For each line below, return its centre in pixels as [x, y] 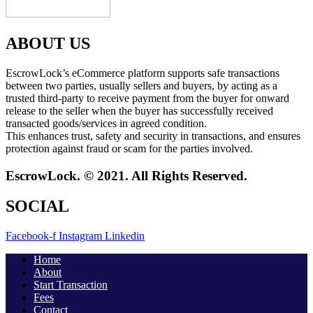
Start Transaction [71, 285]
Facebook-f [31, 236]
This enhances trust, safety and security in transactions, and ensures [153, 136]
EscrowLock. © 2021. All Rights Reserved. [126, 175]
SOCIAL [37, 206]
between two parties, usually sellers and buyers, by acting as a [141, 85]
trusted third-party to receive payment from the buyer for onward [147, 98]
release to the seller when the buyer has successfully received [139, 110]
